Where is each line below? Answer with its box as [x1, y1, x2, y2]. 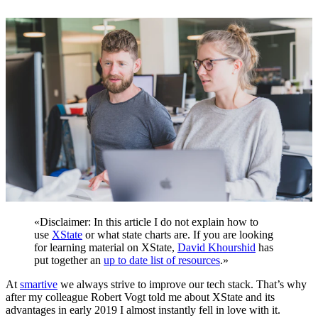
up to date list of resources [104, 254, 220, 267]
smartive [20, 278, 57, 291]
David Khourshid [177, 241, 256, 254]
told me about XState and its [146, 291, 275, 304]
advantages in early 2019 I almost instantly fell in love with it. [6, 304, 280, 317]
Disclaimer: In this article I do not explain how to [40, 216, 258, 229]
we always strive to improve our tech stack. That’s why [57, 278, 307, 291]
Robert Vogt [91, 291, 146, 304]
